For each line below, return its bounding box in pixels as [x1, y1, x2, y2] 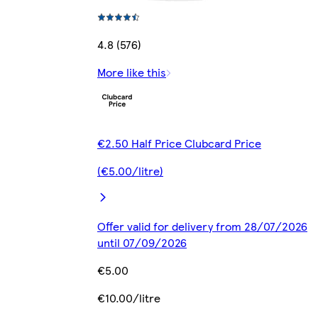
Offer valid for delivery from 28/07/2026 [97, 217, 307, 234]
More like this [97, 63, 166, 80]
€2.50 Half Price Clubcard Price [97, 134, 261, 151]
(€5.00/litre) [97, 162, 163, 179]
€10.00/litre [97, 289, 160, 306]
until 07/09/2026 [97, 234, 187, 251]
